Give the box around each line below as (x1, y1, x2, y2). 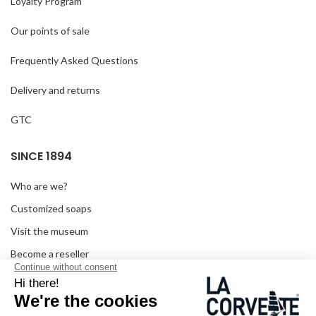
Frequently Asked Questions (11, 54, 138, 67)
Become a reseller (11, 248, 89, 260)
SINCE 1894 (11, 148, 72, 165)
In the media (11, 270, 66, 283)
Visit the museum (11, 225, 88, 238)
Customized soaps (11, 202, 92, 215)
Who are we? (11, 180, 68, 193)
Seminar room (11, 293, 71, 305)
